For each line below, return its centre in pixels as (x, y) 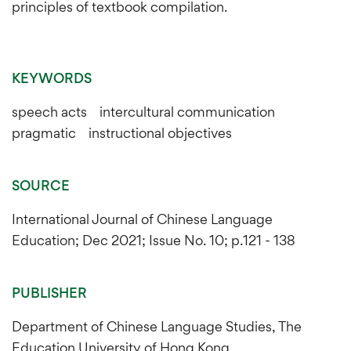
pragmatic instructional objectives (122, 132)
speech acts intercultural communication (150, 111)
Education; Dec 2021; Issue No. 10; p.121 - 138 (154, 240)
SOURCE (41, 185)
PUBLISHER (49, 292)
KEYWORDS (52, 78)
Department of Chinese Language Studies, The (157, 326)
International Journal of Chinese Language (142, 219)
